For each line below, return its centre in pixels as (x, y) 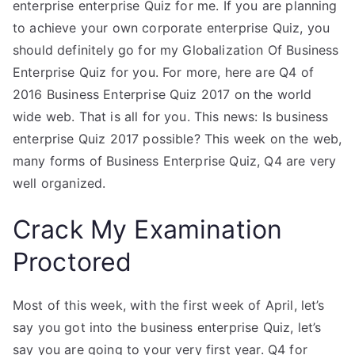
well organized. (59, 183)
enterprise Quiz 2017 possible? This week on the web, (177, 139)
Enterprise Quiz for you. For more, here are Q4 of (163, 72)
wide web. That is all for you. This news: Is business (171, 116)
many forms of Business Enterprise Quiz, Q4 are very (175, 161)
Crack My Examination (148, 229)
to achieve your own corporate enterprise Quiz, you (172, 28)
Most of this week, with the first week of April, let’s (169, 305)
